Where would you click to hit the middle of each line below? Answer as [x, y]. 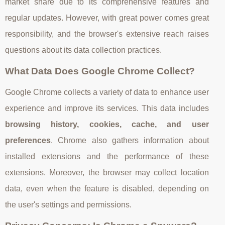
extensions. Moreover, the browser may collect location [107, 172]
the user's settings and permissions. [68, 204]
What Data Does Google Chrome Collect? [100, 71]
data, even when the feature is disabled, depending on [107, 188]
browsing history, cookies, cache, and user [107, 124]
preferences [28, 140]
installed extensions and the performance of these [107, 156]
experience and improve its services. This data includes [107, 108]
